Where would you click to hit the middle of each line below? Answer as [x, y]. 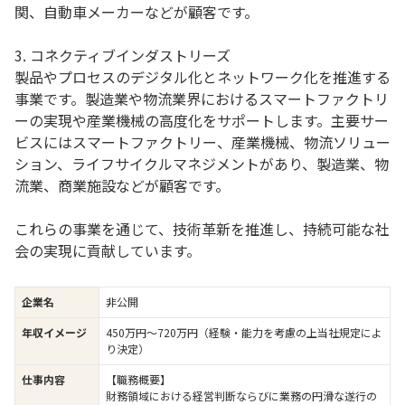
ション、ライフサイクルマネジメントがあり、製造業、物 [202, 164]
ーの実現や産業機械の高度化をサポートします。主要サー [202, 120]
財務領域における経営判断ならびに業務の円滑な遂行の [241, 396]
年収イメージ [54, 332]
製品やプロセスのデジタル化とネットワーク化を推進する [202, 77]
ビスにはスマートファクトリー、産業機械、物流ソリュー [202, 142]
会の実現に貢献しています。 [108, 250]
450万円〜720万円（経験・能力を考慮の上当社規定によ [244, 332]
